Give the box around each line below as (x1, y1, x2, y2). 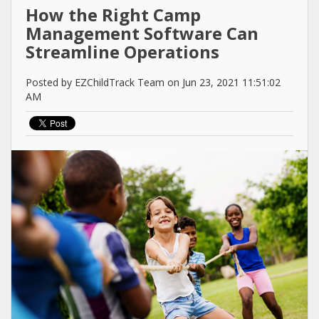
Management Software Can (26, 21, 258, 46)
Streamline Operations (26, 40, 219, 64)
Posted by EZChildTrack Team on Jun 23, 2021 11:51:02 (26, 75, 281, 90)
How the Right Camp (26, 3, 201, 27)
